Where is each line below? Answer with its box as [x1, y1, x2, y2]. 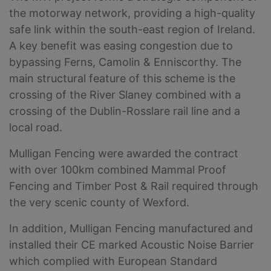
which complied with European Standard [9, 254, 217, 267]
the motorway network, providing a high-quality [9, 6, 255, 19]
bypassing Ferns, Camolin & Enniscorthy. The [9, 55, 241, 68]
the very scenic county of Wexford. [9, 195, 189, 209]
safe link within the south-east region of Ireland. [9, 22, 255, 36]
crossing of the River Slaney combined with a [9, 88, 241, 101]
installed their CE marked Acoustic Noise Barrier [9, 238, 254, 251]
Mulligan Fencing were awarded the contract [9, 146, 238, 160]
